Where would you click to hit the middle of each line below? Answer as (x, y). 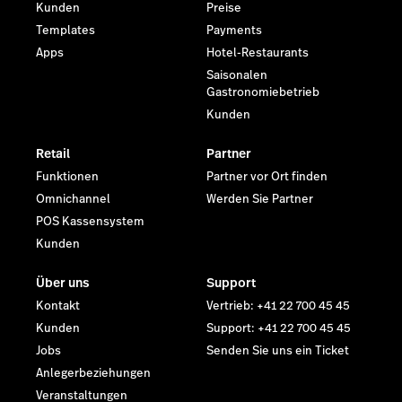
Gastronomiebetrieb (263, 93)
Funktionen (67, 177)
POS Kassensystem (90, 222)
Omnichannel (73, 200)
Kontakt (58, 306)
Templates (66, 31)
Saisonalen (237, 76)
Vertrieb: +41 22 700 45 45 (278, 306)
